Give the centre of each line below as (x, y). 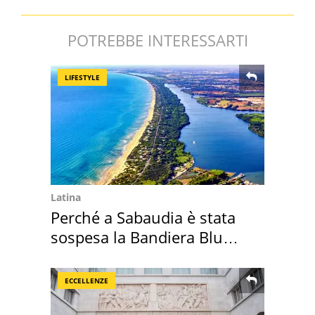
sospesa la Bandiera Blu (137, 237)
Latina (66, 198)
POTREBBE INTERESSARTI (157, 40)
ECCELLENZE (86, 281)
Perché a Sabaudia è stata (143, 218)
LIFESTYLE (82, 78)
